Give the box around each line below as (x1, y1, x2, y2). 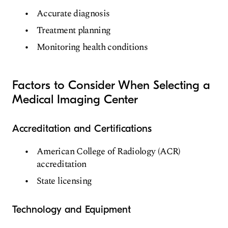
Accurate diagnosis (37, 7, 110, 20)
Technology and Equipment (12, 204, 131, 215)
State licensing (37, 174, 92, 188)
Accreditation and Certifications (12, 123, 152, 134)
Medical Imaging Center (12, 92, 138, 106)
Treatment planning (37, 23, 111, 37)
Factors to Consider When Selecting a (12, 78, 210, 92)
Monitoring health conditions (37, 40, 148, 54)
